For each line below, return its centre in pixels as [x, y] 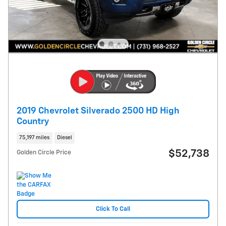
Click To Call [113, 209]
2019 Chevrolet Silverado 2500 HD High [98, 111]
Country [33, 121]
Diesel [64, 138]
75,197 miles [35, 138]
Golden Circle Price [44, 153]
